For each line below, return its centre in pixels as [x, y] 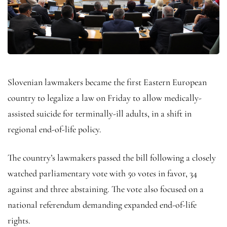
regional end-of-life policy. [55, 129]
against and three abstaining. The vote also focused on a [106, 189]
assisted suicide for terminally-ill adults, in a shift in [100, 113]
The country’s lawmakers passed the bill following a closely [112, 157]
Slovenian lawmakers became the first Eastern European [107, 82]
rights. [20, 220]
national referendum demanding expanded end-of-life [102, 204]
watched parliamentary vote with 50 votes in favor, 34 [102, 173]
